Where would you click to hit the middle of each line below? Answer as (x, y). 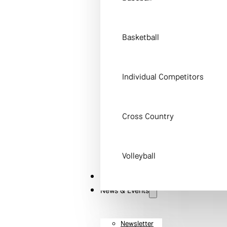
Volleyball (139, 156)
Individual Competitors (163, 77)
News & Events (125, 191)
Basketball (141, 37)
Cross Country (148, 117)
